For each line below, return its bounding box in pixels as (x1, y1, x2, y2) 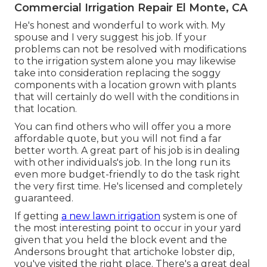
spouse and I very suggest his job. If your (14, 32, 207, 44)
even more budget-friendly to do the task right (14, 169, 240, 181)
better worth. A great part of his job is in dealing (14, 145, 240, 157)
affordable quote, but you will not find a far (14, 133, 222, 145)
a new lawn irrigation (61, 210, 160, 222)
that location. (14, 103, 77, 115)
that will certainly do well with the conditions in (14, 91, 239, 103)
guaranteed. (14, 193, 73, 204)
